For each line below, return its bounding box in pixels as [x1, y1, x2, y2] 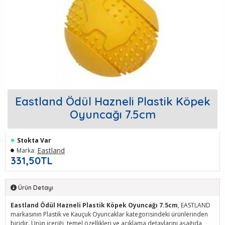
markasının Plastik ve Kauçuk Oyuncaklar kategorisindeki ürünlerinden [11, 210, 208, 218]
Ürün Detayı [18, 184, 53, 191]
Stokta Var [17, 136, 51, 145]
